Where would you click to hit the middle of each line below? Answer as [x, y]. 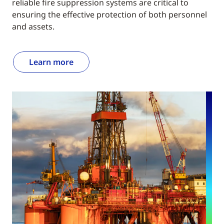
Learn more [51, 62]
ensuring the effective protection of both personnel [109, 15]
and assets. [33, 27]
